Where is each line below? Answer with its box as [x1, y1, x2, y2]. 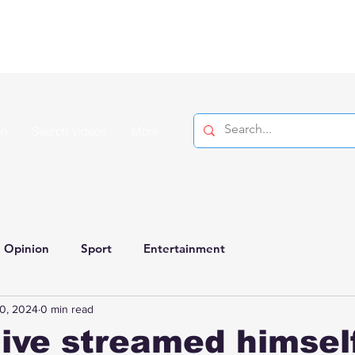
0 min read [40, 302, 94, 315]
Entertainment [143, 240, 225, 256]
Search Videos [32, 124, 107, 139]
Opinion [4, 240, 49, 256]
